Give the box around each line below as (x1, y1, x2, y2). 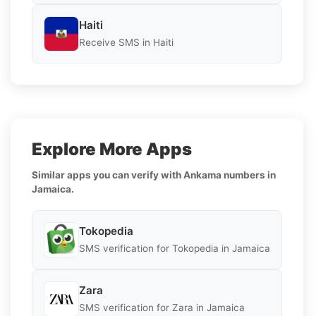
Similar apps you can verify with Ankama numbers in (32, 169, 276, 181)
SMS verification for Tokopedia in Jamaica (79, 243, 270, 255)
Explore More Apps (32, 138, 192, 159)
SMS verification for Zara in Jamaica (79, 302, 245, 314)
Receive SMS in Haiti (79, 37, 174, 49)
